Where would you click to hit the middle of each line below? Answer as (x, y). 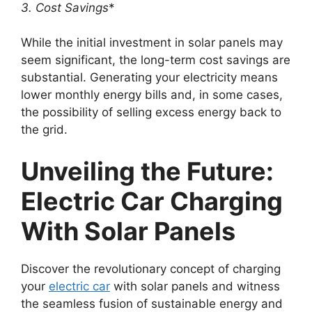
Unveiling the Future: (147, 171)
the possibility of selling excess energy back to (151, 112)
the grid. (44, 130)
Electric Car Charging (152, 201)
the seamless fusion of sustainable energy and (152, 303)
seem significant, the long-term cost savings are (156, 60)
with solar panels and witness (195, 286)
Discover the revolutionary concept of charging (151, 268)
